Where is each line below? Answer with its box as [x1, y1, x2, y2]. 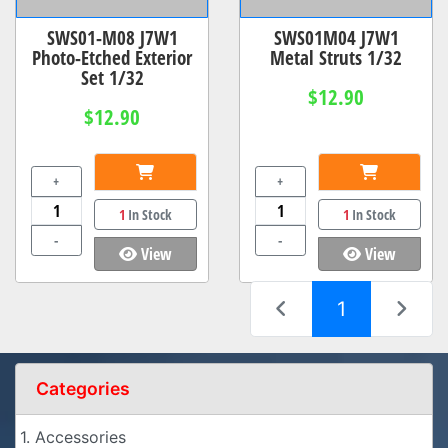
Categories [36, 378, 130, 400]
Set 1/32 [80, 64, 144, 92]
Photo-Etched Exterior [32, 44, 192, 72]
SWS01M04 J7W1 [273, 24, 399, 52]
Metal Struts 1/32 [270, 44, 402, 72]
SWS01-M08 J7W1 [46, 24, 178, 52]
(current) [345, 296, 427, 321]
